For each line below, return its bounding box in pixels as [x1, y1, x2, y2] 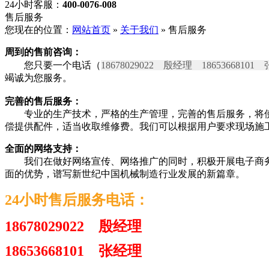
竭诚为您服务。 [5, 73, 72, 83]
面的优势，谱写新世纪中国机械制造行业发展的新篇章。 [5, 169, 245, 179]
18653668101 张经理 [5, 243, 142, 259]
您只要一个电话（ [5, 60, 101, 70]
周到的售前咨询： [5, 47, 82, 57]
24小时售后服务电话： [5, 192, 149, 208]
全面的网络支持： [5, 144, 82, 154]
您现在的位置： [5, 25, 72, 35]
